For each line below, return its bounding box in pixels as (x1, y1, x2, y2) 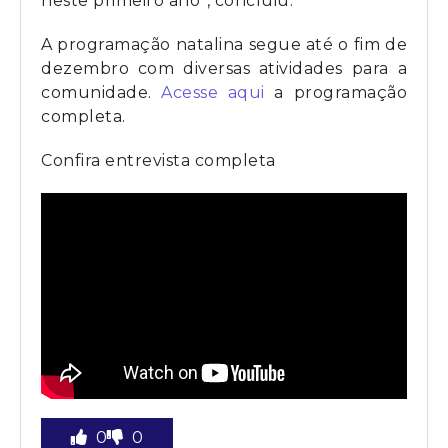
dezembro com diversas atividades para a (41, 58, 407, 78)
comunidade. (41, 82, 162, 102)
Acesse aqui (161, 82, 265, 102)
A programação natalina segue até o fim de (41, 34, 407, 54)
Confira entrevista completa (41, 150, 276, 170)
